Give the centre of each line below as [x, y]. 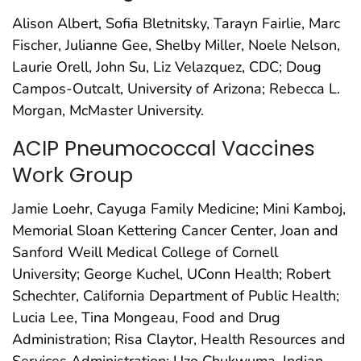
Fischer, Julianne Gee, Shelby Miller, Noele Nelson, [176, 45]
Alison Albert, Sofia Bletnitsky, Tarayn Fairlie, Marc [176, 23]
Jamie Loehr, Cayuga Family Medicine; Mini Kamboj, [179, 209]
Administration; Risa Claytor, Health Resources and [179, 340]
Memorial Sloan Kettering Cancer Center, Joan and [175, 231]
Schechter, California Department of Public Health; [176, 296]
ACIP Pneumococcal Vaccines [164, 148]
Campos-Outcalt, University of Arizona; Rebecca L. [176, 88]
